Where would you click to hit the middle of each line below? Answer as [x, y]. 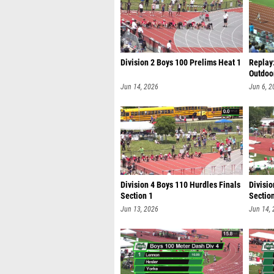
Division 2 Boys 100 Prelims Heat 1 [181, 63]
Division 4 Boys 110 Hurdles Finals [180, 185]
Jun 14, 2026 [139, 87]
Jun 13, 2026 [139, 209]
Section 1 [137, 196]
